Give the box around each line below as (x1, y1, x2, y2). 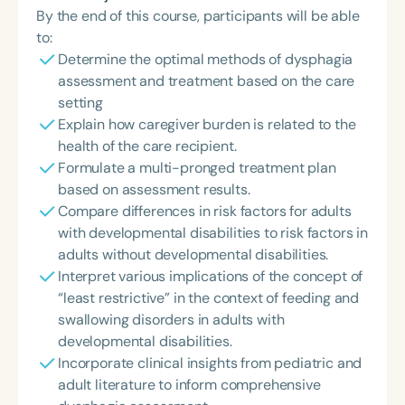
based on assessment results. (58, 180, 250, 199)
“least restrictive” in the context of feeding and (58, 288, 360, 307)
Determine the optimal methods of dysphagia (58, 50, 353, 69)
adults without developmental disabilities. (58, 245, 329, 264)
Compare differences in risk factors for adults (58, 202, 352, 221)
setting (58, 93, 103, 112)
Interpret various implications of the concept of (58, 267, 363, 286)
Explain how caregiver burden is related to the (58, 115, 356, 134)
